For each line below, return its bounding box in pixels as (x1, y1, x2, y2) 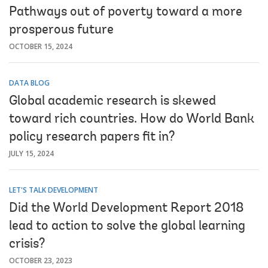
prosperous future (9, 23, 114, 37)
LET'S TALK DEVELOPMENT (9, 184, 98, 195)
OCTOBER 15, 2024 (9, 41, 72, 51)
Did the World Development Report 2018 (9, 202, 244, 215)
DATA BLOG (9, 77, 50, 88)
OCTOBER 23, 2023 (9, 255, 72, 266)
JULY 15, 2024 (9, 148, 54, 159)
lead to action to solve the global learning (9, 220, 245, 233)
